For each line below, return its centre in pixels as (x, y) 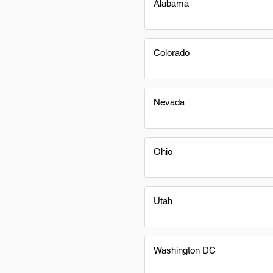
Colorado (172, 53)
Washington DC (185, 250)
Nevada (169, 102)
